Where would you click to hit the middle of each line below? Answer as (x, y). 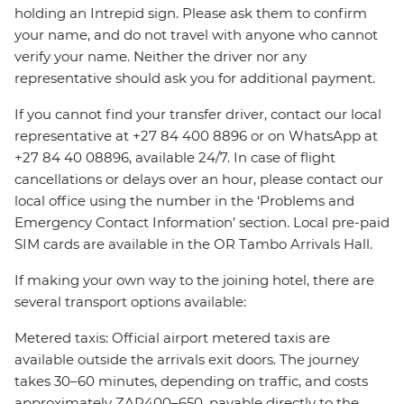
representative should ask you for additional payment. (195, 78)
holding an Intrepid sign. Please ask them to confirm (191, 14)
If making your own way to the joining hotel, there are (194, 280)
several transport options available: (130, 302)
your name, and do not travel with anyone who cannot (196, 35)
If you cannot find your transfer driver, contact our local (198, 115)
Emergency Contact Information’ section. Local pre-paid (202, 223)
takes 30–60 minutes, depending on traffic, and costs (191, 381)
